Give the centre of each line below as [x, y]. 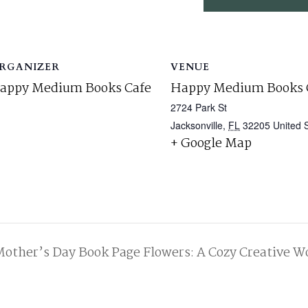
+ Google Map [211, 144]
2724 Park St [199, 107]
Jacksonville [197, 125]
